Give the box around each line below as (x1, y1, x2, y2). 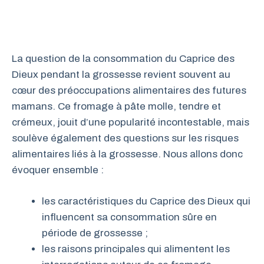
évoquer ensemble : (12, 164, 104, 176)
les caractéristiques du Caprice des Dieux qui (42, 195, 250, 207)
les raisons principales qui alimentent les (42, 243, 230, 255)
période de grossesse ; (42, 227, 148, 239)
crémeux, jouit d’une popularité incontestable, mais (12, 117, 249, 128)
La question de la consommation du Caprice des (12, 53, 235, 64)
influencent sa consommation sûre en (42, 211, 217, 223)
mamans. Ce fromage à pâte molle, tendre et (12, 101, 221, 112)
